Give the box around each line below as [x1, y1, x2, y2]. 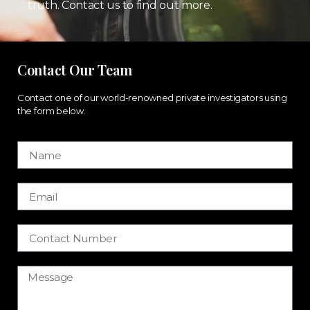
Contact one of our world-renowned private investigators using [17, 91, 287, 103]
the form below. [17, 104, 86, 116]
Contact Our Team [17, 60, 133, 79]
